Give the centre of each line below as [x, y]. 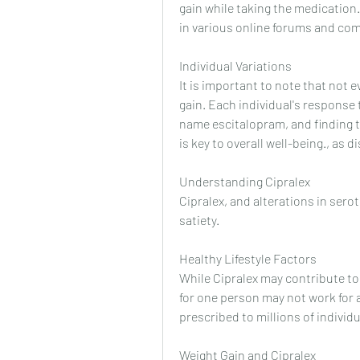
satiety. [199, 220]
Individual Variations [235, 66]
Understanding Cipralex [245, 182]
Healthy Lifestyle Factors [248, 259]
